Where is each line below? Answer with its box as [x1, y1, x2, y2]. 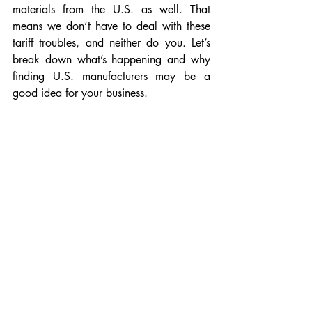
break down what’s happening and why [13, 52, 210, 67]
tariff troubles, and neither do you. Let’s [13, 36, 210, 50]
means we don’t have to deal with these [13, 19, 210, 33]
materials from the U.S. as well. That [13, 2, 210, 17]
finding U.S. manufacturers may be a [13, 69, 210, 84]
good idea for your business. [13, 86, 148, 100]
